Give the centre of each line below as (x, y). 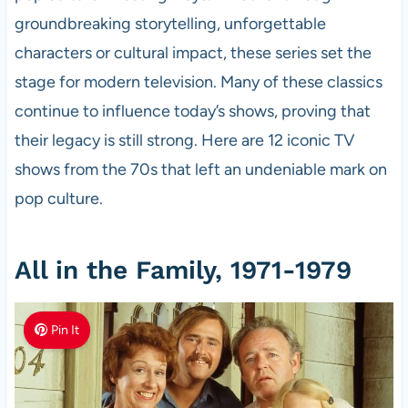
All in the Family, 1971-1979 (183, 270)
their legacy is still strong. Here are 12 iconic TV (184, 140)
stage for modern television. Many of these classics (198, 82)
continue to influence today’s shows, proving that (192, 111)
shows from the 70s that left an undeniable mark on (200, 169)
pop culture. (58, 198)
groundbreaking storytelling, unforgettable (170, 23)
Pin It (66, 330)
